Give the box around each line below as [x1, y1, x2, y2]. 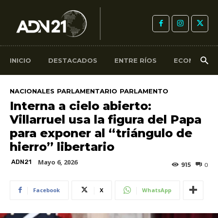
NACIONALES [10, 87, 54, 95]
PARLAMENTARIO [57, 87, 117, 95]
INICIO [10, 56, 31, 64]
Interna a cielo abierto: [10, 98, 151, 113]
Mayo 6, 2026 [38, 157, 77, 166]
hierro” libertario [10, 139, 114, 154]
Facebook [33, 186, 60, 194]
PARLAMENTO [120, 87, 168, 95]
